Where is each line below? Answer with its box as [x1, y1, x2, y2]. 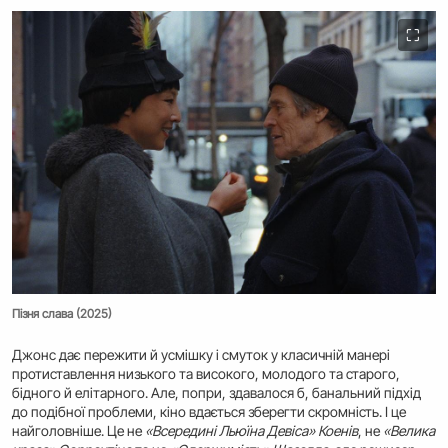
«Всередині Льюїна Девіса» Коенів [145, 422, 358, 440]
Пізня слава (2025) [12, 306, 112, 322]
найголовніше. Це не [12, 422, 145, 440]
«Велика [383, 422, 435, 440]
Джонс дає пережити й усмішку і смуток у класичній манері [12, 346, 390, 364]
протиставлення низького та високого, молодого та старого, [12, 365, 400, 383]
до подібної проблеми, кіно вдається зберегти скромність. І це [12, 403, 406, 421]
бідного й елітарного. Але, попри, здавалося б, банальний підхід [12, 384, 421, 402]
